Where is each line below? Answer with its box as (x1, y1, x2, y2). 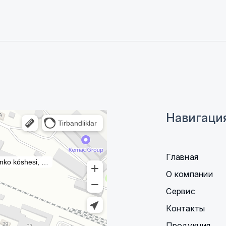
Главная (166, 152, 198, 162)
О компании (166, 169, 213, 179)
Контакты (166, 203, 205, 213)
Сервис (166, 186, 195, 196)
